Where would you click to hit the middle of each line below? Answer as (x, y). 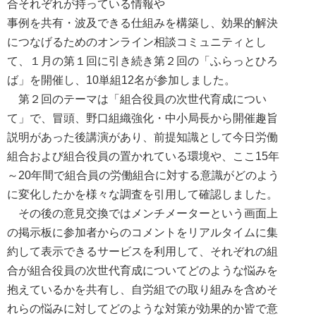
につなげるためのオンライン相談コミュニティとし (137, 42)
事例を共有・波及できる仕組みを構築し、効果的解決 (142, 23)
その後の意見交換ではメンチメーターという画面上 (142, 213)
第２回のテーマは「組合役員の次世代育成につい (137, 99)
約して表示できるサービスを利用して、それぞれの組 (142, 251)
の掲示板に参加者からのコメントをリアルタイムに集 (142, 232)
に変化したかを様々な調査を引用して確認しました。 (142, 194)
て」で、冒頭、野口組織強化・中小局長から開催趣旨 (142, 118)
